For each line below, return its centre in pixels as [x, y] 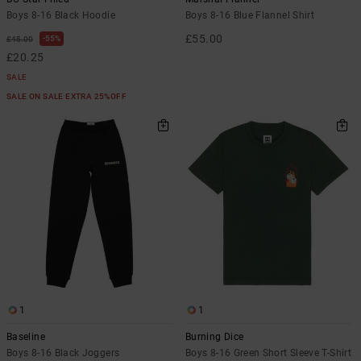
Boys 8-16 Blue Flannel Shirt [250, 15]
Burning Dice [215, 337]
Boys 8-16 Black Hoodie [61, 15]
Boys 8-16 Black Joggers [63, 353]
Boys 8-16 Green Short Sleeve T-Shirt [268, 353]
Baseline [26, 337]
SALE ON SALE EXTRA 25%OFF [68, 96]
